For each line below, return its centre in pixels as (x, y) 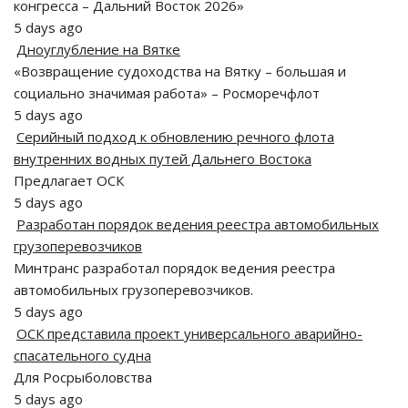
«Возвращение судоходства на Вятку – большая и (180, 71)
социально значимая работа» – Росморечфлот (167, 93)
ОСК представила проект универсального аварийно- (189, 333)
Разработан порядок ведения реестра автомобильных (198, 224)
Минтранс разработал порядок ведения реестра (174, 268)
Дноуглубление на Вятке (98, 49)
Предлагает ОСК (69, 180)
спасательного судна (82, 355)
